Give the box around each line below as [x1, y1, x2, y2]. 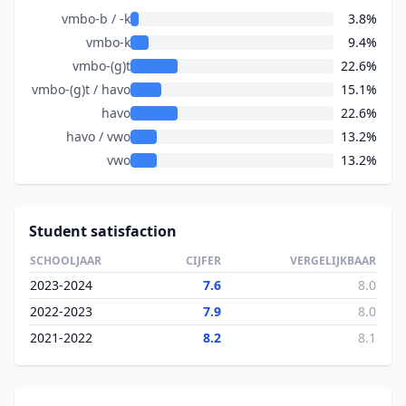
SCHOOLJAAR [30, 253, 101, 268]
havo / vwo [66, 128, 130, 145]
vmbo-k [86, 34, 130, 51]
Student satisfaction [29, 221, 177, 241]
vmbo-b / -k [62, 10, 130, 27]
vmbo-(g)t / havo [32, 81, 130, 98]
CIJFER [186, 253, 221, 268]
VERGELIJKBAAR [290, 253, 376, 268]
